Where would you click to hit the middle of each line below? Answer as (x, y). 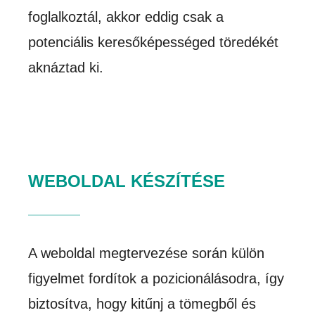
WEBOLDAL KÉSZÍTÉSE (127, 181)
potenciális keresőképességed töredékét (154, 43)
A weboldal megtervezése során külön (147, 253)
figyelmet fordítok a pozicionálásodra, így (156, 279)
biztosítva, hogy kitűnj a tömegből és (142, 304)
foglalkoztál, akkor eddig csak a (126, 17)
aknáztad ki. (66, 68)
